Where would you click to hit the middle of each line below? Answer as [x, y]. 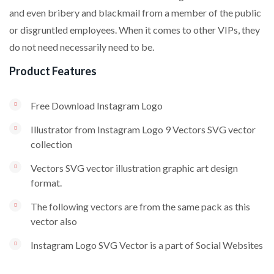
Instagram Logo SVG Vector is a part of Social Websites [147, 245]
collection [51, 144]
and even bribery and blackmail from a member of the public [135, 12]
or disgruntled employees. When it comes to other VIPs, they [135, 29]
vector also [54, 221]
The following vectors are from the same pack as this [140, 206]
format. [46, 182]
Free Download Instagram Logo [97, 105]
